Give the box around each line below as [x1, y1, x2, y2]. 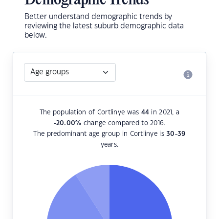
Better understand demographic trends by [24, 13, 172, 21]
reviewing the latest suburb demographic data [24, 22, 184, 30]
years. [100, 142, 119, 148]
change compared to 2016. [81, 120, 166, 127]
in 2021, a [149, 109, 180, 116]
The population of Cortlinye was [39, 109, 141, 116]
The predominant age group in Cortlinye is [33, 131, 167, 137]
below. [24, 32, 47, 40]
